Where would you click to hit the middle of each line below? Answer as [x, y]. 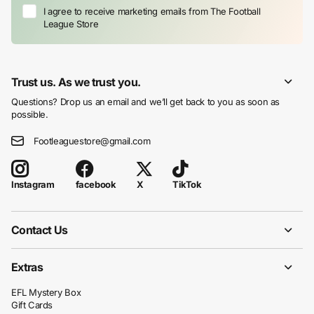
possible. [30, 114]
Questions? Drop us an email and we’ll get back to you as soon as [146, 101]
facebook [96, 185]
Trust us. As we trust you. [76, 82]
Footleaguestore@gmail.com [92, 141]
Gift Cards [32, 305]
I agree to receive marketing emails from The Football [152, 11]
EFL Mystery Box [46, 293]
